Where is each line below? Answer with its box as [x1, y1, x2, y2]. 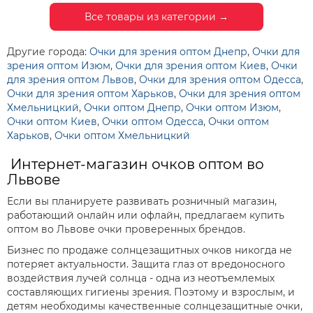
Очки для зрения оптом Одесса [139, 73, 301, 86]
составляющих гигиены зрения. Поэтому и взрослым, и [7, 286, 295, 298]
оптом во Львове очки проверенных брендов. [7, 223, 245, 235]
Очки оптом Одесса [102, 115, 203, 128]
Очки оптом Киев [7, 115, 97, 128]
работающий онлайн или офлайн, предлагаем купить [7, 209, 284, 221]
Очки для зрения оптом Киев [115, 59, 266, 72]
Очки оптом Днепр [84, 101, 181, 114]
